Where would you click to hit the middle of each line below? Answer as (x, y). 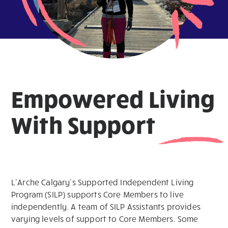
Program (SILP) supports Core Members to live (98, 194)
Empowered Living (113, 98)
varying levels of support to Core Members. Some (105, 219)
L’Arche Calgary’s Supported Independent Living (103, 182)
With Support (83, 124)
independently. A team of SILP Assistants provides (106, 206)
